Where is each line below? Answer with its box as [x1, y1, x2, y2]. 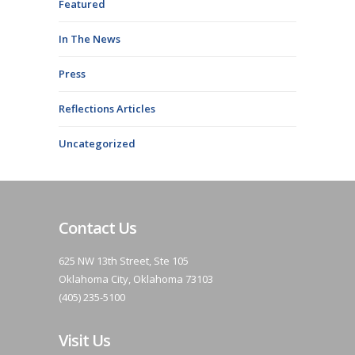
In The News [59, 32, 120, 46]
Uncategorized [59, 136, 136, 151]
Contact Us [59, 217, 136, 239]
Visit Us [59, 330, 110, 351]
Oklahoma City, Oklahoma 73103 [59, 272, 213, 286]
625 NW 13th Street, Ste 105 [59, 254, 189, 268]
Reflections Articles [59, 101, 155, 116]
